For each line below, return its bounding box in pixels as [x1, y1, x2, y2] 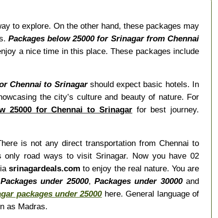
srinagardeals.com [9, 163, 81, 173]
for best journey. [132, 105, 200, 115]
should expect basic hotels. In [87, 79, 200, 90]
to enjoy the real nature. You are [80, 163, 200, 173]
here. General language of [102, 188, 200, 199]
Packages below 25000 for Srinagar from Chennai [8, 34, 200, 44]
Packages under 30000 [94, 176, 182, 186]
